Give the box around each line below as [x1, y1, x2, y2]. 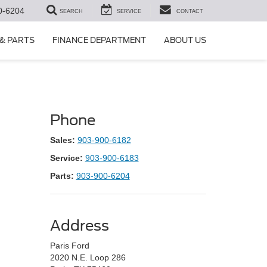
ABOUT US [164, 36, 206, 45]
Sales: [49, 135, 75, 145]
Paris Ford [49, 241, 89, 250]
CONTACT [176, 8, 203, 15]
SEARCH [60, 8, 83, 15]
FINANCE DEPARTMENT [52, 36, 146, 45]
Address [49, 217, 109, 234]
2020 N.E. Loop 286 [49, 253, 126, 262]
